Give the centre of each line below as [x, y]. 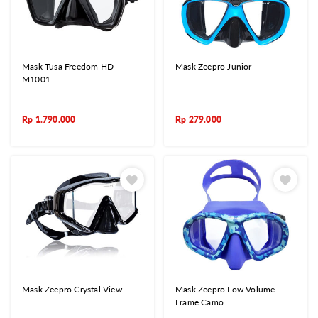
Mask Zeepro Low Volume [225, 290]
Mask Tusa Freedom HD [68, 66]
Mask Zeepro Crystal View [72, 290]
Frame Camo [199, 302]
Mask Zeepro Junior [214, 66]
